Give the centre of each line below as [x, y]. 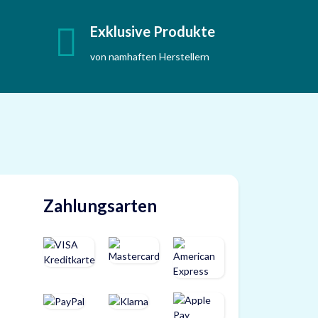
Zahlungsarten [100, 206]
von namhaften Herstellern [150, 57]
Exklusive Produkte [153, 32]
